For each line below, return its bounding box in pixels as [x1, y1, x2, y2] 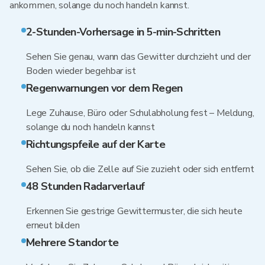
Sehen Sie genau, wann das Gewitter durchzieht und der [26, 50, 251, 63]
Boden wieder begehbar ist [26, 64, 136, 77]
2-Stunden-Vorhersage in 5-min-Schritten [26, 25, 221, 39]
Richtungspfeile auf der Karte [26, 137, 165, 151]
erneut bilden [26, 219, 80, 232]
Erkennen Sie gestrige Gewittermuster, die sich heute [26, 205, 243, 218]
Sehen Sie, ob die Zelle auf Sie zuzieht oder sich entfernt [26, 163, 254, 176]
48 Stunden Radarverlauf [26, 179, 145, 193]
